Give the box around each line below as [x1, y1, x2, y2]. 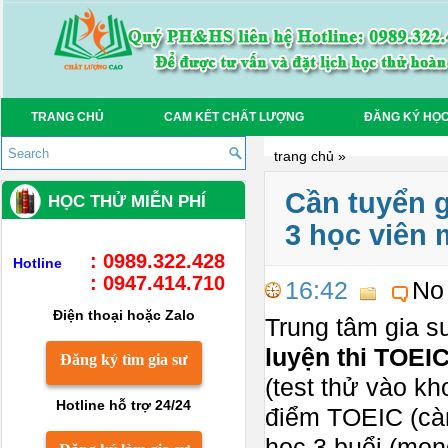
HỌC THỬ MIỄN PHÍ [48, 192, 206, 211]
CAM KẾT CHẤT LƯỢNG [164, 110, 304, 124]
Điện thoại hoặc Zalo [52, 307, 195, 323]
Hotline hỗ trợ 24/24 [56, 397, 191, 413]
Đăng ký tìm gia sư [60, 351, 188, 368]
